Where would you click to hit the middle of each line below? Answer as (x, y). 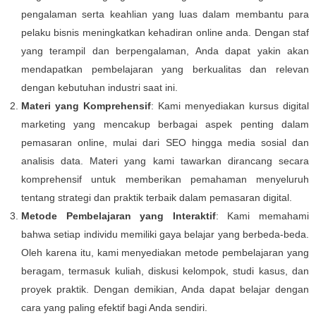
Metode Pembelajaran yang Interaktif (119, 216)
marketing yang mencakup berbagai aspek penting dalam (165, 124)
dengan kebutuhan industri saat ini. (99, 87)
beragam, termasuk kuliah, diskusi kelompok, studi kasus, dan (165, 271)
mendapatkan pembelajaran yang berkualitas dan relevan (165, 69)
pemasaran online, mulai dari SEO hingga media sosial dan (165, 142)
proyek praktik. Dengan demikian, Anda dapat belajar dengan (165, 289)
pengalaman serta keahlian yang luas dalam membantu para (165, 14)
